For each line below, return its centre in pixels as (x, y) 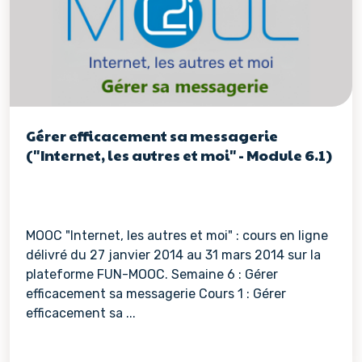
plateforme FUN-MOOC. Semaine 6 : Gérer (152, 274)
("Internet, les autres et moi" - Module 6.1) (179, 155)
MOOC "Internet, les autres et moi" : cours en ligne (177, 236)
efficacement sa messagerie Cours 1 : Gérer (156, 294)
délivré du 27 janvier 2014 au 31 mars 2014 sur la (173, 255)
